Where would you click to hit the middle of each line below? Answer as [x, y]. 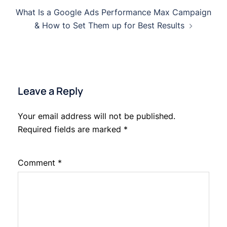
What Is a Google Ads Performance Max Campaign [113, 12]
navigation [38, 18]
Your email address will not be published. [97, 116]
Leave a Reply [50, 91]
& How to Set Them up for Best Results [109, 26]
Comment [38, 163]
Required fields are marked [71, 129]
